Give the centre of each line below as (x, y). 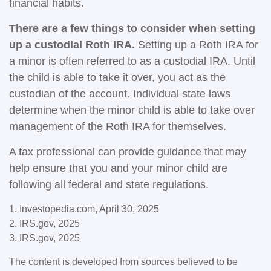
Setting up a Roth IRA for (197, 45)
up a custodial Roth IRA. (72, 45)
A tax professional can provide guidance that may (128, 152)
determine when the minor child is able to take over (132, 110)
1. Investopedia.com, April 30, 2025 (84, 209)
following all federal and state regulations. (109, 184)
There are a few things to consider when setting (132, 28)
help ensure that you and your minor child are (118, 168)
